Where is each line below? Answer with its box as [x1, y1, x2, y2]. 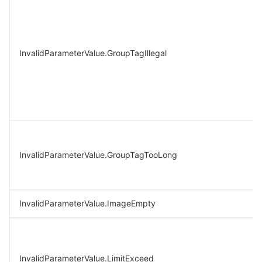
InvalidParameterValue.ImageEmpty [19, 198, 156, 208]
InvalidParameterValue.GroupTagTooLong [19, 150, 177, 160]
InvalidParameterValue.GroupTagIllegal [19, 48, 167, 58]
